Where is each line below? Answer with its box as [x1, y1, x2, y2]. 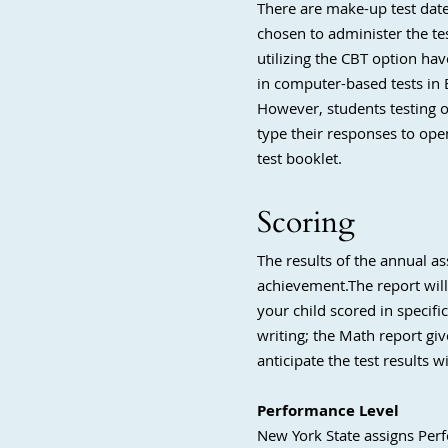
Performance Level [257, 400, 399, 421]
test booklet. [257, 148, 342, 168]
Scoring [257, 202, 363, 243]
